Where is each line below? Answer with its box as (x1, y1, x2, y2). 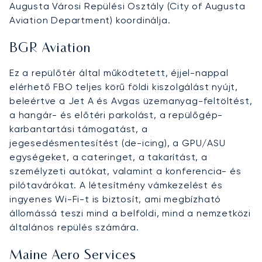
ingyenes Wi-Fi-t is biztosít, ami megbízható (9, 193, 222, 205)
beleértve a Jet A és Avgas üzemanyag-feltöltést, (9, 95, 253, 106)
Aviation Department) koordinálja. (9, 14, 171, 26)
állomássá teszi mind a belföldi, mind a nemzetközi (9, 207, 251, 219)
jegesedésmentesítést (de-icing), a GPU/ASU (9, 137, 226, 149)
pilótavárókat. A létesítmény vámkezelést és (9, 179, 223, 191)
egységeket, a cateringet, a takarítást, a (9, 151, 208, 163)
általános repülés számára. (9, 221, 139, 233)
